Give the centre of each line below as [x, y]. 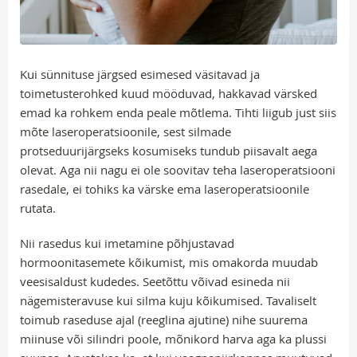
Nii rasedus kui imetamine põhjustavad [127, 243]
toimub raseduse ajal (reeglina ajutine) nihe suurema [164, 319]
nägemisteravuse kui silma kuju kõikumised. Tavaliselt [168, 300]
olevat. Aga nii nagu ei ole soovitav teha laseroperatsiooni [178, 169]
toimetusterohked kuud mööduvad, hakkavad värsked [169, 93]
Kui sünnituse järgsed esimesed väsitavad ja [140, 74]
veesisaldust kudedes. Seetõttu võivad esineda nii [155, 281]
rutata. [38, 208]
